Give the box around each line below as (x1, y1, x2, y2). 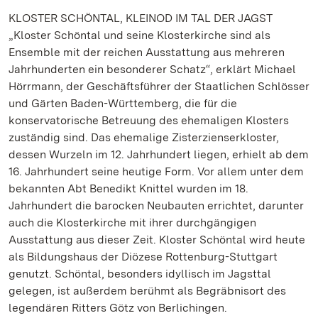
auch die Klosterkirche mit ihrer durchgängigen (9, 216, 256, 229)
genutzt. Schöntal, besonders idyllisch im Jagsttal (9, 267, 271, 280)
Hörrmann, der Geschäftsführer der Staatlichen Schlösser (9, 79, 309, 93)
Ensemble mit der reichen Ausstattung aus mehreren (9, 45, 285, 59)
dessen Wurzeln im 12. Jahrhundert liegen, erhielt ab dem (9, 148, 309, 161)
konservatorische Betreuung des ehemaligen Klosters (9, 114, 289, 127)
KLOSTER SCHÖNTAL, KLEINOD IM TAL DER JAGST (9, 11, 273, 25)
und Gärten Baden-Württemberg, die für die (9, 97, 237, 110)
